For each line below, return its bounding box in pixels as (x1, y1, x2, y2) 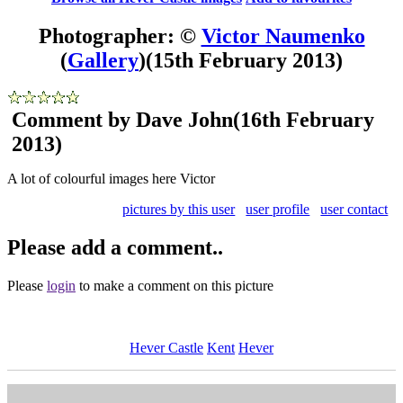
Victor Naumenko (201, 23, 365, 48)
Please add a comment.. (7, 235, 223, 259)
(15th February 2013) (146, 48, 343, 72)
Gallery (67, 48, 139, 72)
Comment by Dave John (12, 107, 233, 131)
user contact (320, 201, 389, 217)
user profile (246, 201, 310, 217)
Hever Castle (130, 339, 203, 355)
